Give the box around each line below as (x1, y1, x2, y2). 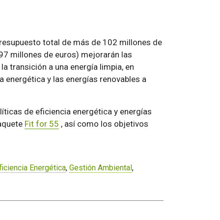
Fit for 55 (24, 118, 59, 129)
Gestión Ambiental (69, 163, 132, 172)
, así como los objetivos (58, 118, 148, 129)
